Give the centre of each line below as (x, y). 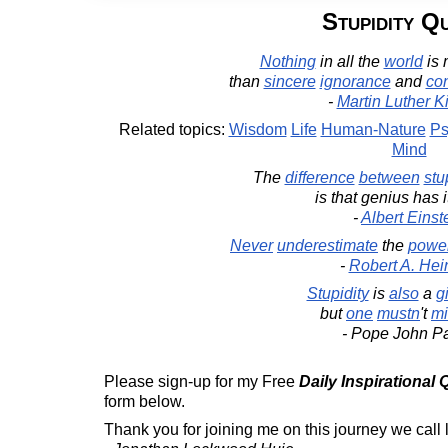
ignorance (355, 81)
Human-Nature (373, 129)
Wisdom (257, 129)
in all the (349, 61)
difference (319, 177)
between (389, 177)
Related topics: (173, 129)
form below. (144, 401)
